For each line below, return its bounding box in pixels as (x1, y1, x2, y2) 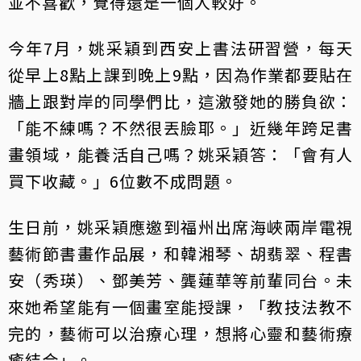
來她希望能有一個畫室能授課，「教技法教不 (8, 294, 353, 318)
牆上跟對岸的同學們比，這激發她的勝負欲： (8, 89, 353, 113)
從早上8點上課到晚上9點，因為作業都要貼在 (8, 62, 353, 86)
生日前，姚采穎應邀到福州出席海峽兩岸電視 (8, 214, 353, 239)
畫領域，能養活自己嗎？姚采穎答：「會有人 (8, 142, 353, 166)
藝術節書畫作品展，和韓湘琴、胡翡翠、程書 (8, 241, 353, 265)
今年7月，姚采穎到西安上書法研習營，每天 (8, 35, 353, 60)
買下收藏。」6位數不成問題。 (8, 168, 238, 193)
